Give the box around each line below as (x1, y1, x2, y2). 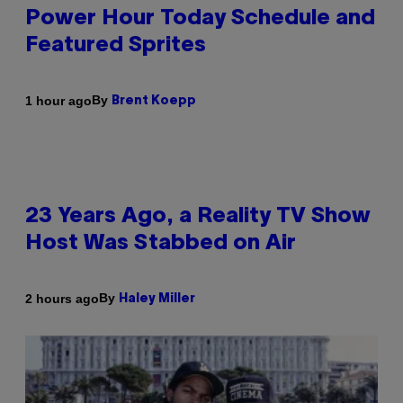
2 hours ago (25, 291, 99, 306)
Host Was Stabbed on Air (25, 234, 296, 255)
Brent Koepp (112, 95, 196, 108)
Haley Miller (119, 293, 195, 306)
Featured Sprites (25, 36, 206, 57)
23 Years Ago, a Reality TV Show (25, 207, 371, 228)
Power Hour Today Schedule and (25, 9, 375, 30)
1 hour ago (25, 93, 92, 108)
